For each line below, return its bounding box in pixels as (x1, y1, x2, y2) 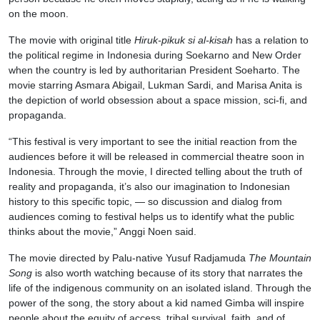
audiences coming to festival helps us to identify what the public (9, 211, 294, 223)
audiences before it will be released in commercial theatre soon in (9, 151, 304, 163)
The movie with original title (9, 34, 134, 46)
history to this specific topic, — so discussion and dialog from (9, 196, 282, 208)
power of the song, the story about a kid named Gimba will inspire (9, 297, 304, 309)
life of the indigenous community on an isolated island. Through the (9, 282, 311, 294)
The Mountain (249, 252, 311, 264)
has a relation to (233, 34, 309, 46)
